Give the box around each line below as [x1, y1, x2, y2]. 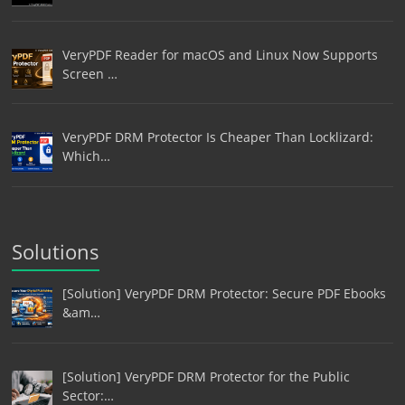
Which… [61, 147, 110, 165]
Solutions [12, 238, 100, 266]
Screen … [61, 64, 118, 82]
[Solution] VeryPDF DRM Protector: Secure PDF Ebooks [61, 285, 386, 303]
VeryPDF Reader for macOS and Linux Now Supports [61, 45, 378, 63]
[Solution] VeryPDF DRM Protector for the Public [61, 367, 350, 385]
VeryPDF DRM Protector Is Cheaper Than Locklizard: [61, 128, 373, 146]
